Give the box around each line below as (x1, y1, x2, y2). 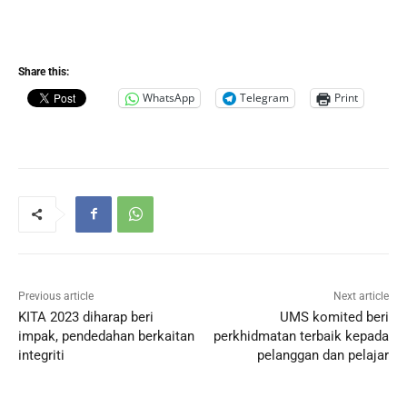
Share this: (18, 65, 69, 78)
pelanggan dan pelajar (256, 346, 389, 363)
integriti (18, 346, 65, 363)
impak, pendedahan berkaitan (18, 327, 194, 344)
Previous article (18, 289, 94, 303)
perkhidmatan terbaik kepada (213, 327, 389, 344)
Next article (333, 289, 389, 303)
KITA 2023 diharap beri (18, 308, 154, 325)
